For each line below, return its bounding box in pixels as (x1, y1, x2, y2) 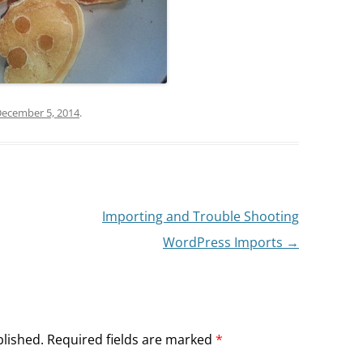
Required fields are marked (47, 331, 216, 348)
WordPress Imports (162, 233, 286, 251)
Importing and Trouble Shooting (101, 207, 299, 225)
